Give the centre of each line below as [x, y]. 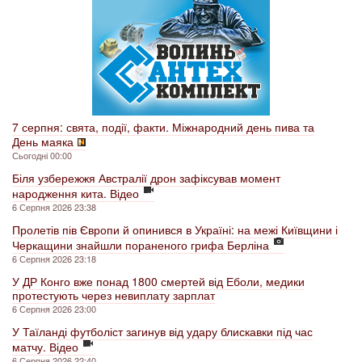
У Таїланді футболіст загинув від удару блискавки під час [162, 332]
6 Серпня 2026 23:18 [54, 259]
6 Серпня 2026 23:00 [54, 309]
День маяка [43, 142]
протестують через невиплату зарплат [114, 295]
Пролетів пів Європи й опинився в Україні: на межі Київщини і [175, 230]
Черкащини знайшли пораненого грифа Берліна [141, 245]
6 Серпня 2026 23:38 [54, 207]
